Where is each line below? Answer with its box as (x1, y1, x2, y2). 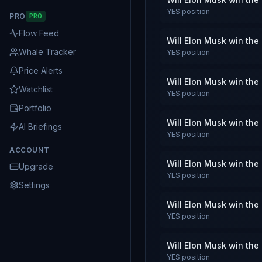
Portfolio (19, 103, 51, 113)
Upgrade (19, 161, 53, 171)
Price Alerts (19, 65, 63, 75)
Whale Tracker (19, 47, 76, 57)
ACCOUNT (9, 146, 50, 154)
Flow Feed (19, 28, 59, 38)
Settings (19, 180, 50, 190)
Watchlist (19, 84, 53, 94)
